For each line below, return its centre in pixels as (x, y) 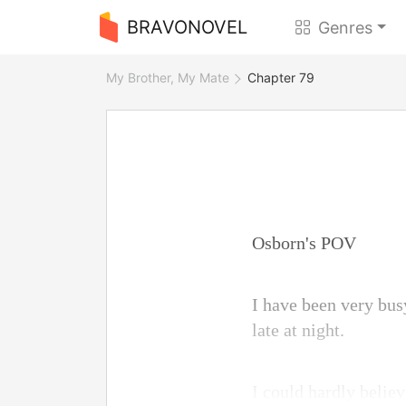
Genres (346, 27)
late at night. (298, 330)
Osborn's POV (304, 243)
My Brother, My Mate (168, 77)
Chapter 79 (281, 77)
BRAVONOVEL (187, 27)
